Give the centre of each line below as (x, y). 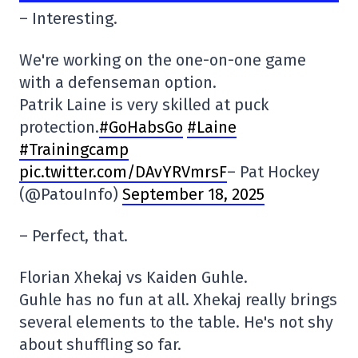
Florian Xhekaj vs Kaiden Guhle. (133, 278)
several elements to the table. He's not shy (176, 322)
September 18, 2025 (193, 195)
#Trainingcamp (74, 150)
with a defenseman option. (118, 83)
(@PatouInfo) (71, 195)
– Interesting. (68, 19)
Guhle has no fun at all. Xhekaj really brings (178, 300)
